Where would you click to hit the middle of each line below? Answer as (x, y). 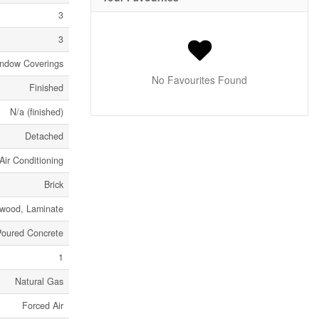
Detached (44, 136)
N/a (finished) (37, 112)
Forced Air (43, 305)
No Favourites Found (199, 80)
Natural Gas (39, 281)
